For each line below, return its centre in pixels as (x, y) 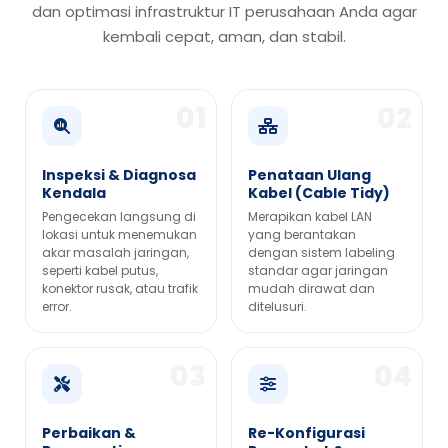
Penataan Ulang (309, 175)
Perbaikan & (89, 433)
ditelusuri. (277, 307)
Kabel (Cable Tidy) (319, 193)
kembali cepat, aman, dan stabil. (224, 37)
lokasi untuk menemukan (119, 235)
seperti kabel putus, (100, 271)
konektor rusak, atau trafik (120, 289)
